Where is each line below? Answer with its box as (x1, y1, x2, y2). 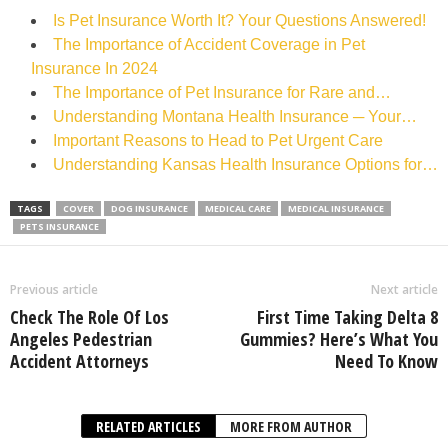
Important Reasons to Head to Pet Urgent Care (53, 131, 383, 149)
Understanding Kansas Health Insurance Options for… (53, 155, 438, 173)
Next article (371, 280, 438, 298)
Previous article (10, 280, 98, 298)
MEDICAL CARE (205, 201, 271, 215)
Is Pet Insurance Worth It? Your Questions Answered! (53, 11, 426, 29)
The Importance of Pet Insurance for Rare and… (53, 83, 391, 101)
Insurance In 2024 (31, 59, 158, 77)
